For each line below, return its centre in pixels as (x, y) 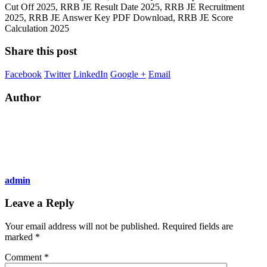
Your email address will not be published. (82, 226)
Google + (128, 74)
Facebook (23, 74)
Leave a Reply (40, 203)
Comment (24, 257)
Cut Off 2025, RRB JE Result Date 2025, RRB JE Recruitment (125, 7)
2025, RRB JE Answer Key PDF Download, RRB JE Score (119, 17)
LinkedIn (91, 74)
